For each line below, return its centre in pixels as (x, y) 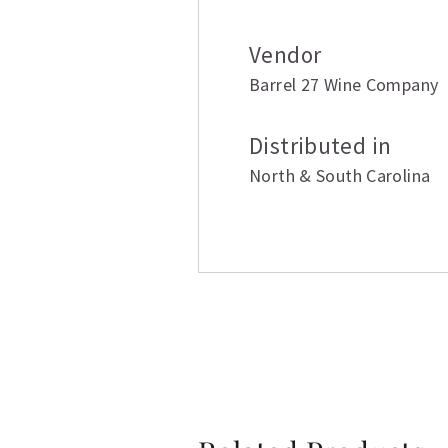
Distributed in (320, 145)
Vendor (285, 54)
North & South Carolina (340, 175)
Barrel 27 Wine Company (344, 84)
